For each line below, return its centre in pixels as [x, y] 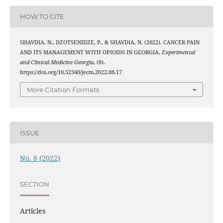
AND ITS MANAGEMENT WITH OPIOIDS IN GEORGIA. [91, 52]
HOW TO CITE [42, 17]
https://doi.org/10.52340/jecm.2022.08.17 [71, 72]
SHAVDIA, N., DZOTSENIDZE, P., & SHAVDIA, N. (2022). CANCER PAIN [110, 42]
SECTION [34, 184]
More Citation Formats [63, 90]
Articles [32, 211]
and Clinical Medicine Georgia [56, 62]
